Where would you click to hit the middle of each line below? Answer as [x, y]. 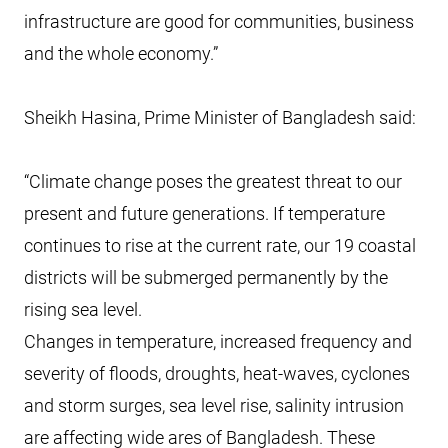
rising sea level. [83, 309]
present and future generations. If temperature [204, 213]
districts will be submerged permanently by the [206, 277]
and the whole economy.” [121, 53]
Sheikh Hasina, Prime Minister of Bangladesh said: [220, 117]
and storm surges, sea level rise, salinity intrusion [214, 405]
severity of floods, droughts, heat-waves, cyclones [217, 373]
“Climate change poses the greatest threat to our [213, 181]
